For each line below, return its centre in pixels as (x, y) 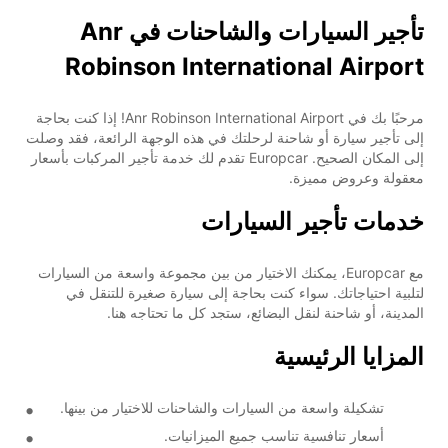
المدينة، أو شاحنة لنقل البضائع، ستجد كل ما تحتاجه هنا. (265, 312)
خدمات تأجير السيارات (312, 221)
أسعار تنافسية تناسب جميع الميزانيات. (274, 435)
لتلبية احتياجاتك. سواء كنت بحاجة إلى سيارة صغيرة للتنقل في (245, 292)
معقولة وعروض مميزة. (356, 177)
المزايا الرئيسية (349, 356)
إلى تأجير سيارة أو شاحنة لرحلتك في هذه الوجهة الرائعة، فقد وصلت (225, 137)
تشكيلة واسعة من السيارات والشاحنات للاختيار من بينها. (222, 407)
